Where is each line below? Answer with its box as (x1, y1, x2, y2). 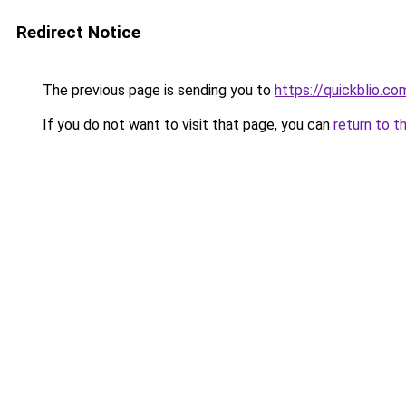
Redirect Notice (16, 22, 140, 43)
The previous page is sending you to (39, 82, 275, 99)
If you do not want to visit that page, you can (39, 116, 333, 133)
